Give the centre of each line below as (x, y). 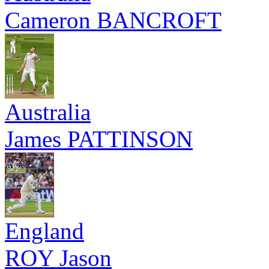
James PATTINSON (99, 139)
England (44, 231)
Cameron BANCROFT (113, 20)
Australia (48, 112)
